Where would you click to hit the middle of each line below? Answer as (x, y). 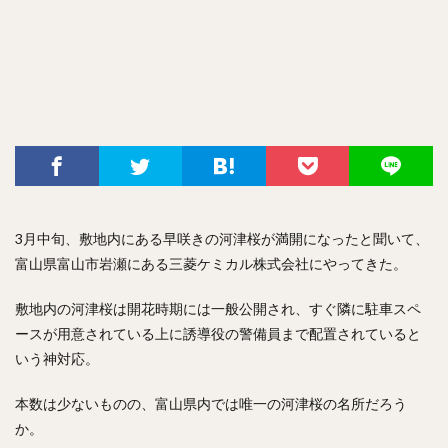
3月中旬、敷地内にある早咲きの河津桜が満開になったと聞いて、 (222, 238)
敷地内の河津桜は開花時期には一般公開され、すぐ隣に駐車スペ (218, 308)
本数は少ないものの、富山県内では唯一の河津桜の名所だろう (211, 403)
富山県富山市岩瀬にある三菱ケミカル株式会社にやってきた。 (211, 263)
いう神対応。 (57, 358)
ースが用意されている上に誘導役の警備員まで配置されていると (218, 333)
